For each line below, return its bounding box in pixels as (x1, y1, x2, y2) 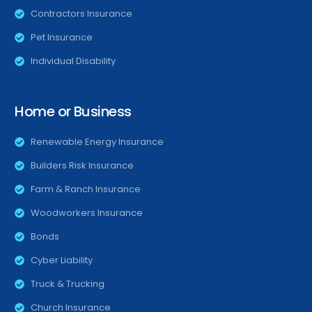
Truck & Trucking (30, 277, 104, 291)
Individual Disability (30, 54, 116, 68)
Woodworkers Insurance (30, 206, 143, 220)
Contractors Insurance (30, 7, 132, 21)
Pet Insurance (30, 31, 93, 45)
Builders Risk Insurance (30, 159, 134, 173)
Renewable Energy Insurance (30, 135, 164, 149)
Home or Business (15, 102, 132, 122)
